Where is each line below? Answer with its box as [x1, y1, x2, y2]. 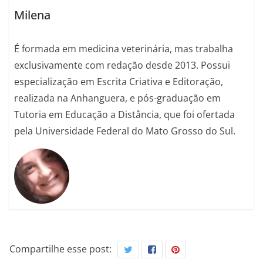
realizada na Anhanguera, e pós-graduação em [14, 92, 221, 105]
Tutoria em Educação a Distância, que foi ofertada [14, 108, 235, 122]
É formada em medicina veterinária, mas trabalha [14, 42, 234, 56]
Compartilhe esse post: [9, 242, 112, 255]
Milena [14, 7, 51, 23]
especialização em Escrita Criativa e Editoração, [14, 75, 224, 89]
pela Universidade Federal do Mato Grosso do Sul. [14, 124, 236, 138]
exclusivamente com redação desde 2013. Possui [14, 59, 231, 72]
